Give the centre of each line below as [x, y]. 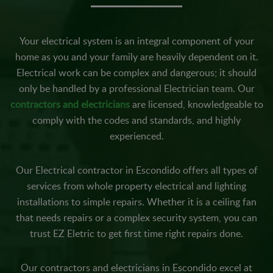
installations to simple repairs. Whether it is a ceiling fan [136, 202]
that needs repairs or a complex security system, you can [136, 218]
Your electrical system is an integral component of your [136, 41]
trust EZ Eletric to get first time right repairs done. [136, 233]
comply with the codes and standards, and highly [136, 120]
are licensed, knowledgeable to [196, 104]
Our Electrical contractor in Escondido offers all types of [136, 170]
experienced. [136, 136]
